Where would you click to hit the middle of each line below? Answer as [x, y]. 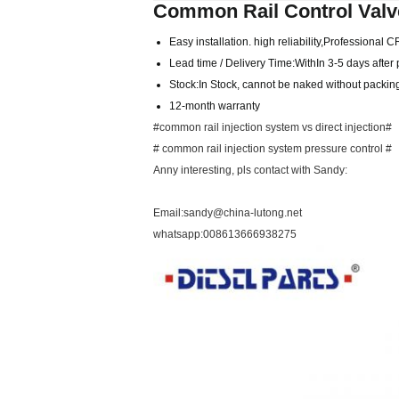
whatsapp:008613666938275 [225, 234]
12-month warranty [215, 106]
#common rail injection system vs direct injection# [273, 127]
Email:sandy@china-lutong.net [228, 213]
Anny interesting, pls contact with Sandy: [250, 170]
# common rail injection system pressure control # [273, 149]
